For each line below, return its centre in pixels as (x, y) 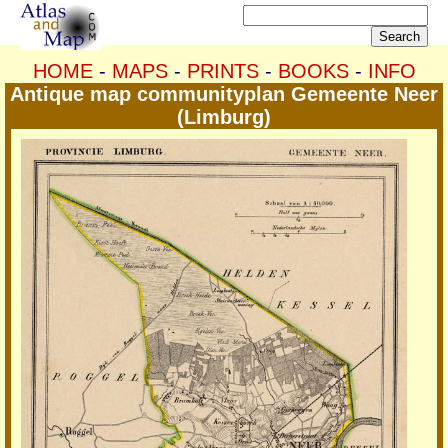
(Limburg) (224, 117)
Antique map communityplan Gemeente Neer (224, 94)
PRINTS (222, 71)
